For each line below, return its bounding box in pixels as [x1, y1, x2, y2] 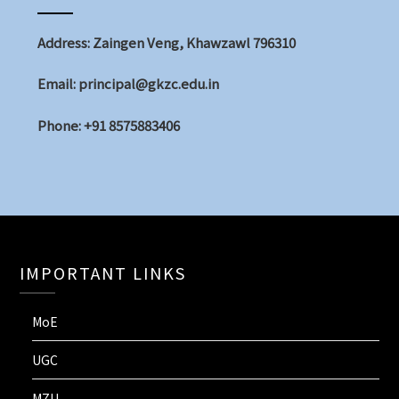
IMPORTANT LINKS [20, 260, 187, 284]
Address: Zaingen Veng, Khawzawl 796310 [37, 32, 297, 52]
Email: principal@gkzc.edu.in [37, 74, 220, 94]
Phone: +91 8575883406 [37, 115, 181, 134]
